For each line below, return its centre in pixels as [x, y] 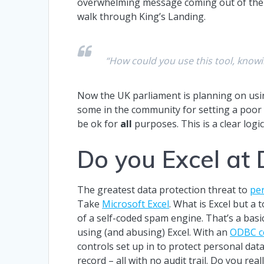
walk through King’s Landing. [142, 16]
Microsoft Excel [136, 204]
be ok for [99, 123]
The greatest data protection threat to [164, 189]
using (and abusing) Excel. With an [154, 232]
